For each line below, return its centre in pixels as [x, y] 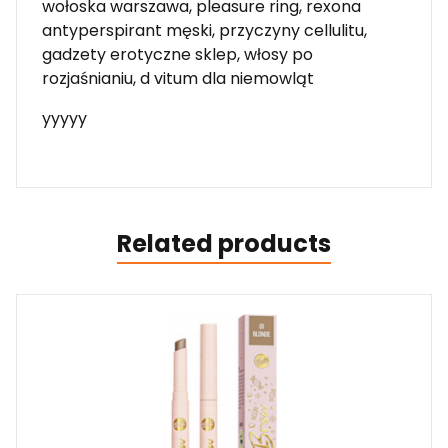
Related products [224, 243]
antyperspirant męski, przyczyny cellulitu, [204, 30]
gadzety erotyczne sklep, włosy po [177, 54]
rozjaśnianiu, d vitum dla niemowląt [178, 78]
